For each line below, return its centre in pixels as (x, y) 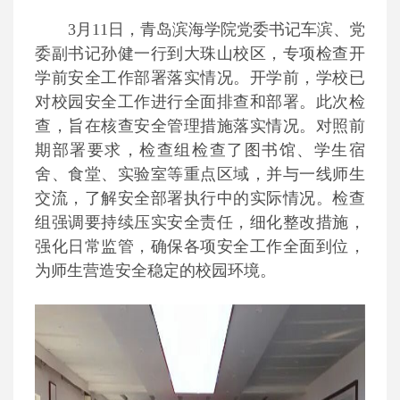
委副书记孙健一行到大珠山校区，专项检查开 (200, 54)
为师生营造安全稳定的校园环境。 (155, 271)
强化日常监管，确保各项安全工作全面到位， (200, 246)
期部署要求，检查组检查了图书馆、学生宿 (200, 150)
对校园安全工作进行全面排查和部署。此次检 (200, 102)
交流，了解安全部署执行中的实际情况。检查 (200, 198)
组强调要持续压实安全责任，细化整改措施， (200, 222)
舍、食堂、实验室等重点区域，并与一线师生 (200, 174)
